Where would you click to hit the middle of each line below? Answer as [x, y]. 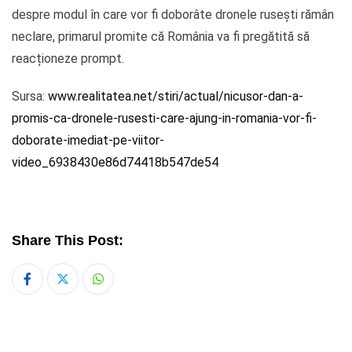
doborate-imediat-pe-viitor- [88, 140]
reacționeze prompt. [68, 58]
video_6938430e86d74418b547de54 [115, 162]
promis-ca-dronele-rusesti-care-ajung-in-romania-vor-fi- [164, 118]
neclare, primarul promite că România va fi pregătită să [161, 36]
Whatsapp [125, 288]
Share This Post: [68, 240]
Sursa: [30, 96]
